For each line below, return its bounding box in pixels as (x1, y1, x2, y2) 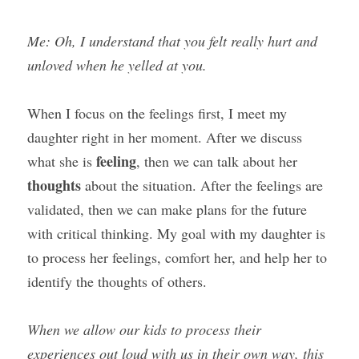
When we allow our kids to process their (27, 320, 261, 339)
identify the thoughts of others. (27, 272, 207, 291)
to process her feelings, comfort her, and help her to (27, 248, 327, 267)
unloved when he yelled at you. (27, 55, 207, 75)
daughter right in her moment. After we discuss (27, 127, 302, 147)
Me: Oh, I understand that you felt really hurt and (27, 31, 317, 50)
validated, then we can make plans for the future (27, 200, 307, 219)
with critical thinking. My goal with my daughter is (27, 224, 325, 243)
